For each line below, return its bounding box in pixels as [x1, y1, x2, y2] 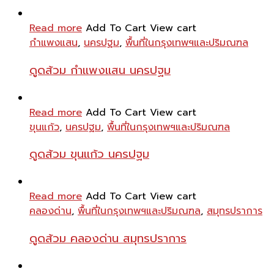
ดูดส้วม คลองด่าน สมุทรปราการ [29, 229, 187, 247]
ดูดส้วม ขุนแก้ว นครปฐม [29, 146, 149, 163]
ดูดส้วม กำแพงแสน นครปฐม [29, 61, 171, 79]
